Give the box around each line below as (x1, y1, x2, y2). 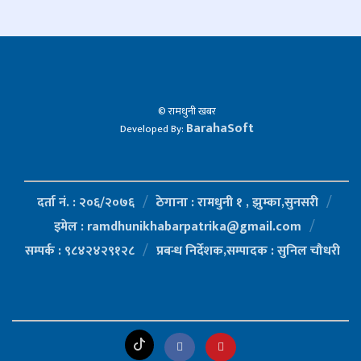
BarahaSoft (185, 118, 254, 140)
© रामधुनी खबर (157, 102, 216, 121)
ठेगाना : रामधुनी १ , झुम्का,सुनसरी (156, 192, 318, 214)
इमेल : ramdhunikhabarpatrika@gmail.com (53, 216, 301, 239)
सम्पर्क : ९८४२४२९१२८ (25, 240, 135, 263)
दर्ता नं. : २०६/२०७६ (36, 192, 135, 214)
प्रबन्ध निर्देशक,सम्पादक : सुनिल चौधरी (156, 240, 340, 263)
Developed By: (119, 120, 186, 139)
